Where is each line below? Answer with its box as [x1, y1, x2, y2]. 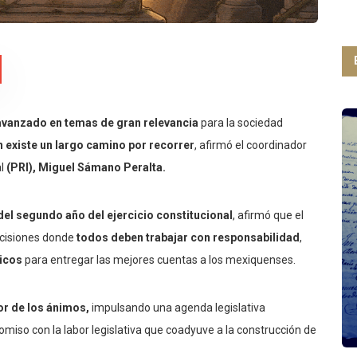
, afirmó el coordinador [194, 139, 307, 152]
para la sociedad [198, 116, 283, 130]
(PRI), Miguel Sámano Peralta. [6, 161, 166, 175]
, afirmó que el [233, 209, 304, 222]
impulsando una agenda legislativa [89, 301, 265, 315]
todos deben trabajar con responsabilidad [76, 231, 300, 245]
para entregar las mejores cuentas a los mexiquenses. [22, 253, 296, 267]
